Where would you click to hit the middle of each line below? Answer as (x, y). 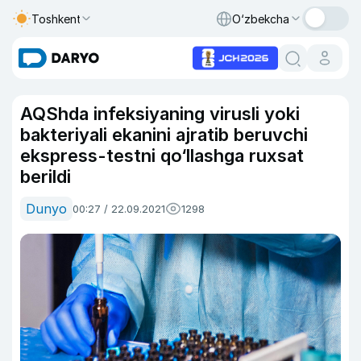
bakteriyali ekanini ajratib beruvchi (164, 135)
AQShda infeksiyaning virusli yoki (160, 114)
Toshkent (56, 19)
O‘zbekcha (261, 19)
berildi (46, 176)
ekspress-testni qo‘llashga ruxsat (162, 156)
